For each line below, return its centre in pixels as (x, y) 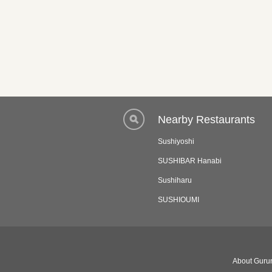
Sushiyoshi (176, 141)
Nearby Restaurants (206, 120)
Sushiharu (175, 180)
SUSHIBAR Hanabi (190, 161)
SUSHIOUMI (178, 200)
